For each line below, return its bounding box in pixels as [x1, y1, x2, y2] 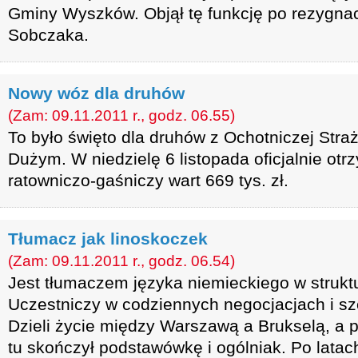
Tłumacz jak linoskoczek [8, 229, 208, 248]
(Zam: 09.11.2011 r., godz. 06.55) [8, 107, 235, 124]
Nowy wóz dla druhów [8, 84, 185, 102]
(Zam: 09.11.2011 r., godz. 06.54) [8, 253, 235, 269]
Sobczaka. [8, 26, 89, 44]
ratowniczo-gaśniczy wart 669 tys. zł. [8, 171, 288, 189]
